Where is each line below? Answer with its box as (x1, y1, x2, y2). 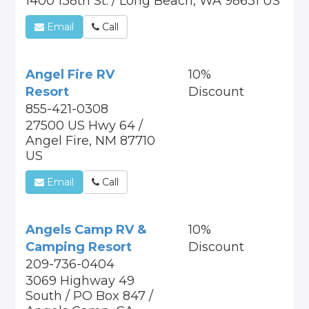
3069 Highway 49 (26, 273, 135, 288)
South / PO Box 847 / (26, 288, 154, 303)
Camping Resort (26, 239, 132, 255)
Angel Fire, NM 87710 (26, 133, 156, 148)
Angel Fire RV (26, 67, 115, 82)
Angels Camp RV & (26, 222, 147, 237)
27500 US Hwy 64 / (26, 118, 143, 133)
